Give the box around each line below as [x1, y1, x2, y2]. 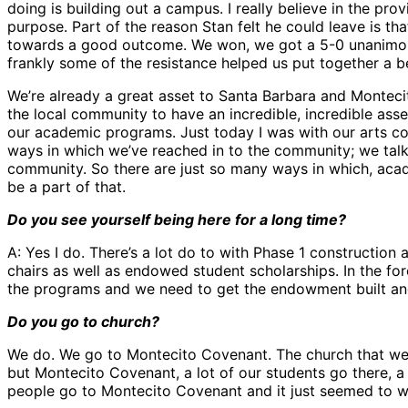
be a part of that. [7, 178, 126, 197]
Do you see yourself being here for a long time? [7, 210, 346, 229]
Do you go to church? [7, 312, 159, 331]
